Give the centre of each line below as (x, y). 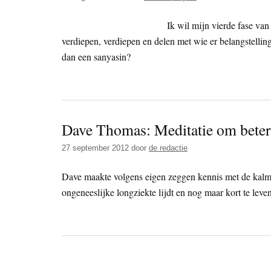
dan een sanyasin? (96, 57)
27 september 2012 (95, 148)
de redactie (168, 148)
